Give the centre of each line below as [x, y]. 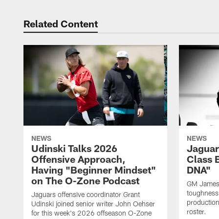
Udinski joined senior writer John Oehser [93, 204]
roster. [197, 212]
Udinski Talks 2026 [74, 148]
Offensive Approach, [78, 159]
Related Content [61, 23]
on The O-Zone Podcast [85, 181]
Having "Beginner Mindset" [94, 170]
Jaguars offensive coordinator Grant [86, 195]
